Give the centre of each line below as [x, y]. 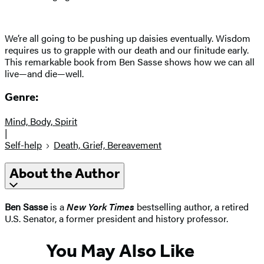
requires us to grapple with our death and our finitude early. [127, 49]
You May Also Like [120, 251]
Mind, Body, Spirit [41, 121]
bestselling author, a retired [192, 206]
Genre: [22, 98]
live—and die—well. [44, 73]
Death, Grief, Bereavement [108, 145]
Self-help [23, 145]
